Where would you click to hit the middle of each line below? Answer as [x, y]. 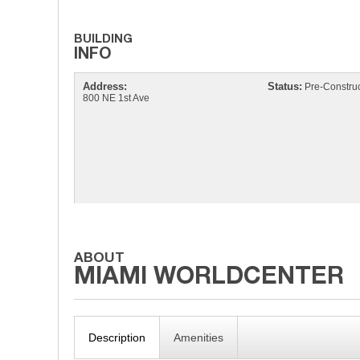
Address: [105, 86]
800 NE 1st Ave [117, 98]
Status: [284, 86]
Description [117, 337]
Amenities [199, 337]
